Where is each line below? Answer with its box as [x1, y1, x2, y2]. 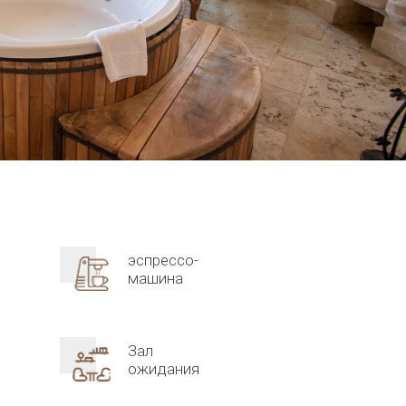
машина [128, 269, 183, 287]
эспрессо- [128, 251, 198, 269]
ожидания [128, 360, 199, 378]
